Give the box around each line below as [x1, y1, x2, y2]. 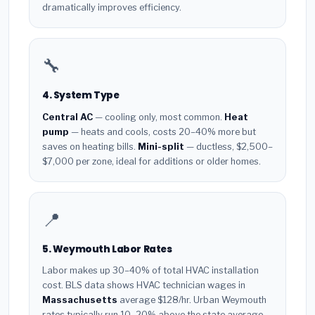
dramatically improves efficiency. [42, 2, 181, 13]
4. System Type [42, 89, 120, 103]
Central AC [42, 111, 93, 122]
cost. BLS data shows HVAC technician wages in [42, 280, 245, 291]
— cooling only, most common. [93, 111, 224, 122]
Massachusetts [42, 295, 117, 306]
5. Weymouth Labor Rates [42, 242, 172, 256]
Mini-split [138, 141, 184, 152]
